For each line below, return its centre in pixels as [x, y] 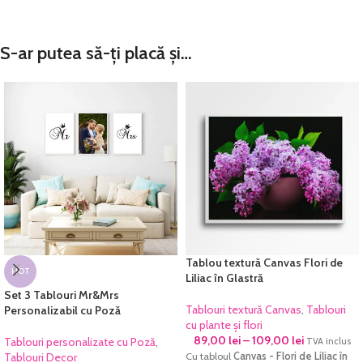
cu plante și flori [224, 325]
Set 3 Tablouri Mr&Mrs [62, 295]
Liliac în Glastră [224, 278]
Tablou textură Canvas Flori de [264, 263]
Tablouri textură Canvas [243, 310]
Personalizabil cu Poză [62, 310]
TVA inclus [329, 341]
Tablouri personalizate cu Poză [80, 342]
